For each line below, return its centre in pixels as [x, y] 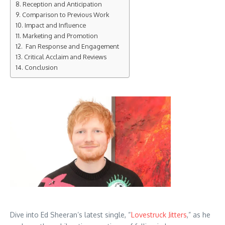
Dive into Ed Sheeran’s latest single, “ [71, 214]
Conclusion [41, 67]
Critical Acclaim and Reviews [65, 57]
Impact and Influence [55, 25]
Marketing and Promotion [60, 35]
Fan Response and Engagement [71, 46]
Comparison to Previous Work [65, 14]
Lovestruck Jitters [159, 214]
